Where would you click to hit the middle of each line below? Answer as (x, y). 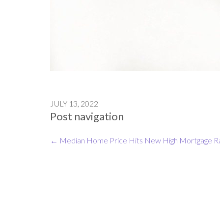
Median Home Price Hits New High (118, 140)
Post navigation (87, 116)
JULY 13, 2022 (74, 103)
